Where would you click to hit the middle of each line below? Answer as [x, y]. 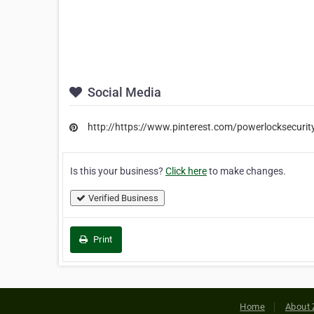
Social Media [123, 93]
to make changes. [246, 171]
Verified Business [123, 198]
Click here [186, 171]
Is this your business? [118, 171]
